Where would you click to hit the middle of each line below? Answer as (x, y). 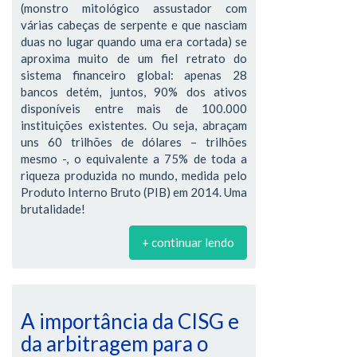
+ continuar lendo (188, 242)
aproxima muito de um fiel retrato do (134, 58)
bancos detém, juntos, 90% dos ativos (134, 92)
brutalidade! (53, 209)
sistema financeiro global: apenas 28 (134, 75)
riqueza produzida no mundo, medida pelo (134, 175)
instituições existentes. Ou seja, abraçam (134, 125)
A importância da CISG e (130, 321)
